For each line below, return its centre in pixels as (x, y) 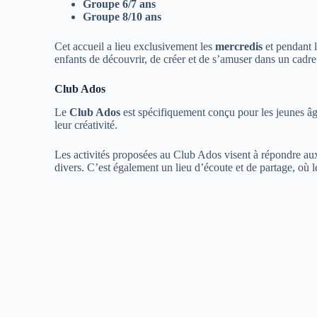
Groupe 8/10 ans (122, 16)
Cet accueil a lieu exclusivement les (135, 46)
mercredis (239, 46)
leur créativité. (86, 125)
